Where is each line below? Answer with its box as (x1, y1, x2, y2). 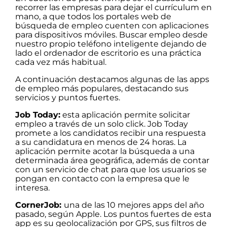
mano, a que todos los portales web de (15, 12, 171, 21)
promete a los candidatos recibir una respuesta (15, 128, 206, 138)
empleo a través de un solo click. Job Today (15, 119, 188, 129)
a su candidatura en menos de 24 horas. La (15, 137, 186, 147)
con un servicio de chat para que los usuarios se (15, 165, 207, 174)
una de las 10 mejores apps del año (64, 200, 204, 210)
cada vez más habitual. (15, 57, 106, 67)
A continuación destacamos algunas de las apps (15, 74, 209, 84)
